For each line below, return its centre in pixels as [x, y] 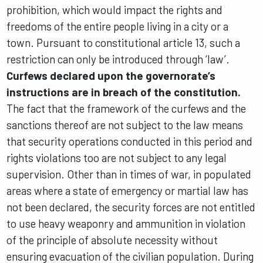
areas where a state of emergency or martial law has [128, 191]
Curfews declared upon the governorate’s [111, 76]
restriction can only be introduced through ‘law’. [118, 59]
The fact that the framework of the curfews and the [127, 109]
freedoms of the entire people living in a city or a [118, 26]
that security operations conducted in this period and [130, 141]
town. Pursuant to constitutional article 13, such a [124, 43]
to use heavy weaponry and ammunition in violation [126, 224]
